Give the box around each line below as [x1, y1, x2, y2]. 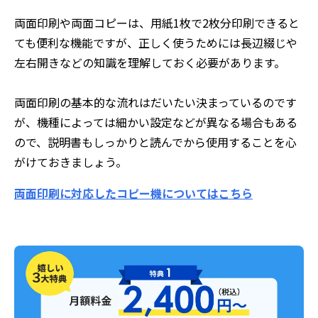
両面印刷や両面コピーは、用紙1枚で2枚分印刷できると [14, 13, 300, 31]
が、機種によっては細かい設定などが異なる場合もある [14, 113, 297, 131]
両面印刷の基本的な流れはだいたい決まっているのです [14, 93, 297, 111]
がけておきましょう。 [14, 153, 127, 170]
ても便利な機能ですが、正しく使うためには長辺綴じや [14, 33, 297, 51]
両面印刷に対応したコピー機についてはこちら [14, 184, 253, 202]
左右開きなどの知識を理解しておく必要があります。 [14, 53, 285, 71]
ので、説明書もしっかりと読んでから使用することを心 [14, 133, 297, 150]
